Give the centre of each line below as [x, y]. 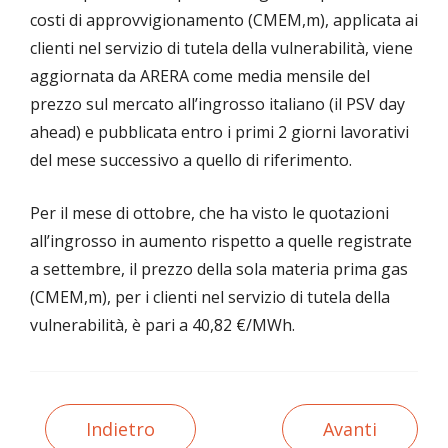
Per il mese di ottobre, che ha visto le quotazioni [209, 213]
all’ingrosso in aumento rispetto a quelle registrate [221, 241]
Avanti [350, 429]
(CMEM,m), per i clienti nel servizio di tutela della [210, 297]
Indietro [120, 429]
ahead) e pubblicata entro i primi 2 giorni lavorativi [219, 132]
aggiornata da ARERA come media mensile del [200, 76]
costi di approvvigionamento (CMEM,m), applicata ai [224, 20]
